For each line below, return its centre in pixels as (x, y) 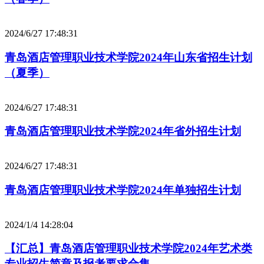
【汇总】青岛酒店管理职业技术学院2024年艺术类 (128, 249)
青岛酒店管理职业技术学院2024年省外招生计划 (123, 131)
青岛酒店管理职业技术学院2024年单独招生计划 (123, 190)
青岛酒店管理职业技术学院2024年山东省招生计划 (128, 57)
